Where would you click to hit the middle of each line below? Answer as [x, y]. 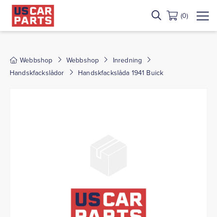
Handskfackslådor [37, 73]
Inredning [127, 60]
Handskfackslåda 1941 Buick [121, 73]
